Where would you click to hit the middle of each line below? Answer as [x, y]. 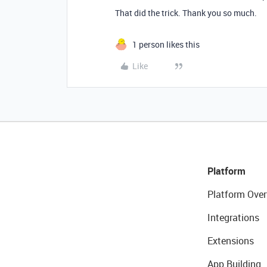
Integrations [233, 218]
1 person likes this [166, 44]
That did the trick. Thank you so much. [186, 13]
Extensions [230, 241]
